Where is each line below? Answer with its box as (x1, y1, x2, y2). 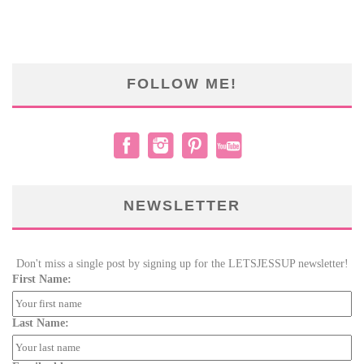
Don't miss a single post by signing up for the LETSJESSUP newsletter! (15, 257, 349, 270)
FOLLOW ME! (127, 75, 237, 92)
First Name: (12, 272, 71, 285)
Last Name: (12, 316, 69, 329)
